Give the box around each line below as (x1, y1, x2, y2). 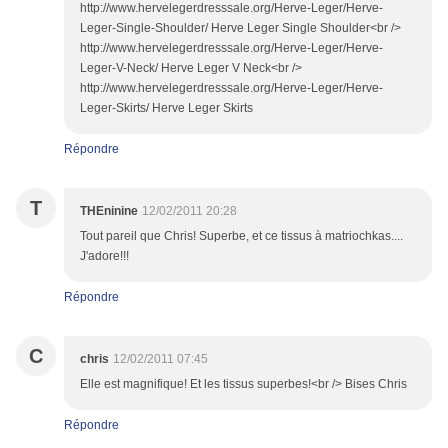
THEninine (80, 204, 138, 219)
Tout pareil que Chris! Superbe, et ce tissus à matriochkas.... (80, 229, 403, 244)
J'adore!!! (80, 249, 129, 264)
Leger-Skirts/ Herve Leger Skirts (80, 101, 253, 116)
